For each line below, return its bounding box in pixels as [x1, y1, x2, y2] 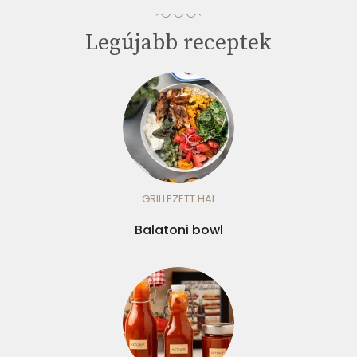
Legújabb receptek [85, 28, 272, 57]
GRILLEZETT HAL [141, 190, 216, 206]
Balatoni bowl [134, 220, 223, 239]
